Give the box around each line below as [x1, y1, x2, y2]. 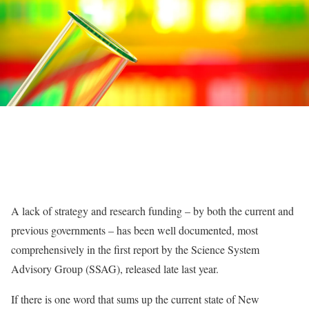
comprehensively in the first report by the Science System [11, 242, 259, 257]
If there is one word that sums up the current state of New [11, 292, 259, 306]
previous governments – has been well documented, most [11, 223, 258, 237]
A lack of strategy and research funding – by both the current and [11, 203, 294, 218]
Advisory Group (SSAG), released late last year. [11, 261, 219, 276]
